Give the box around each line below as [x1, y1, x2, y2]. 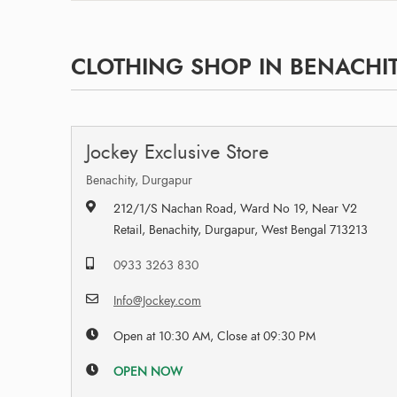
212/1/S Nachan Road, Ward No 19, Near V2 [113, 199, 358, 217]
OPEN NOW [113, 362, 183, 380]
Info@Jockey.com [113, 292, 202, 309]
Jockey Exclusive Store [86, 137, 269, 166]
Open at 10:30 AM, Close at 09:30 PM [113, 327, 316, 345]
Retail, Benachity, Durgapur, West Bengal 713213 [113, 221, 369, 238]
